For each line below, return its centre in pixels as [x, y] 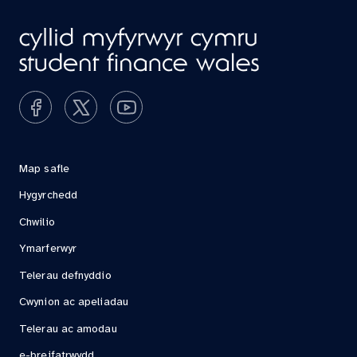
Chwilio [37, 222]
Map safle [44, 169]
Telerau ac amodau [68, 329]
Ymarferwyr [48, 249]
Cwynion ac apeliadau [74, 303]
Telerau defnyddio [65, 276]
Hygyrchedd [48, 196]
